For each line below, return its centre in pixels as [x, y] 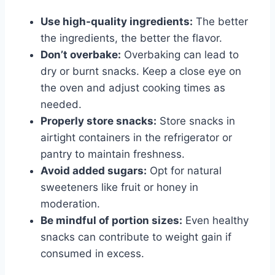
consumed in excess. [92, 254]
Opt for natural [184, 171]
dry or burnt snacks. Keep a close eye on [141, 72]
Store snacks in [196, 121]
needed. [61, 105]
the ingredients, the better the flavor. [131, 38]
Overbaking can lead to [180, 55]
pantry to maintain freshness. [113, 154]
